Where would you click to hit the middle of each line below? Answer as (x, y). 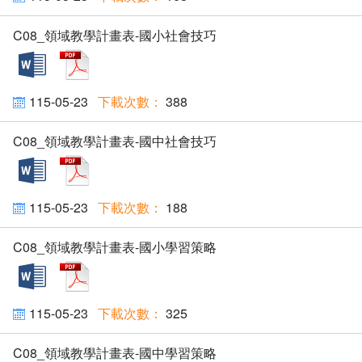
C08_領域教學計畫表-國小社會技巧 (115, 35)
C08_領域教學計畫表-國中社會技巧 (115, 141)
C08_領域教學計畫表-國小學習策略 (115, 246)
